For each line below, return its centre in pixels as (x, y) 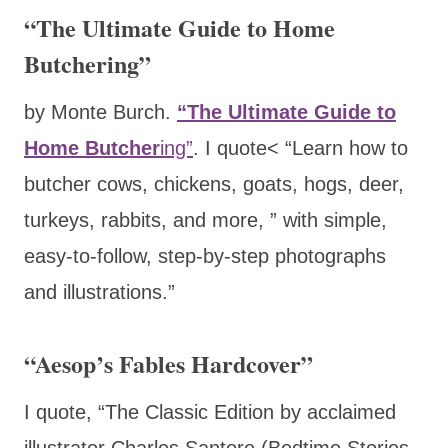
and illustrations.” (102, 291)
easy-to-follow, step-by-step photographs (205, 255)
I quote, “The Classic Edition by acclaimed (210, 411)
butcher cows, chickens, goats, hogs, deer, (214, 183)
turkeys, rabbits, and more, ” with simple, (205, 219)
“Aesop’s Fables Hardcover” (168, 363)
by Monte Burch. (100, 111)
